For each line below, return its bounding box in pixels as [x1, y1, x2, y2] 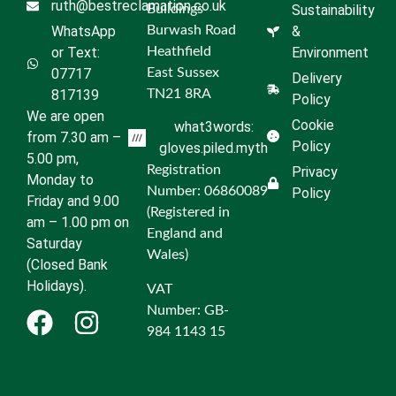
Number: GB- [147, 302, 229, 317]
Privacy [291, 164, 338, 181]
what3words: [173, 118, 254, 136]
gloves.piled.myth [159, 140, 268, 157]
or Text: [50, 44, 100, 62]
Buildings [147, 2, 203, 17]
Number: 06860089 [147, 184, 268, 199]
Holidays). [27, 278, 87, 295]
